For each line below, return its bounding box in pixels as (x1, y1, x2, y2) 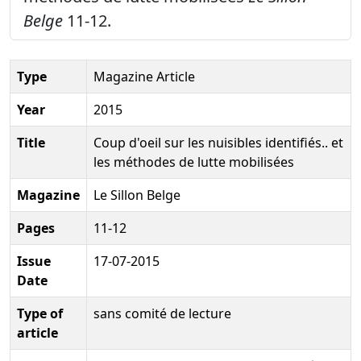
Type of (17, 304, 63, 322)
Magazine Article (93, 67, 195, 85)
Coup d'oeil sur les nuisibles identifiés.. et (93, 133, 343, 151)
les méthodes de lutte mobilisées (93, 152, 294, 171)
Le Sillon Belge (93, 185, 180, 204)
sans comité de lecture (93, 304, 231, 322)
